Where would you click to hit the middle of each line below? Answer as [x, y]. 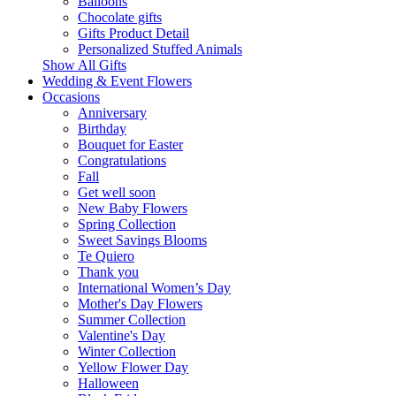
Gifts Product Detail [133, 33]
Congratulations [122, 160]
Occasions [71, 97]
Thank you [108, 272]
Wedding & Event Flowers [117, 81]
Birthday [102, 129]
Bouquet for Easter [130, 145]
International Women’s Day [154, 288]
